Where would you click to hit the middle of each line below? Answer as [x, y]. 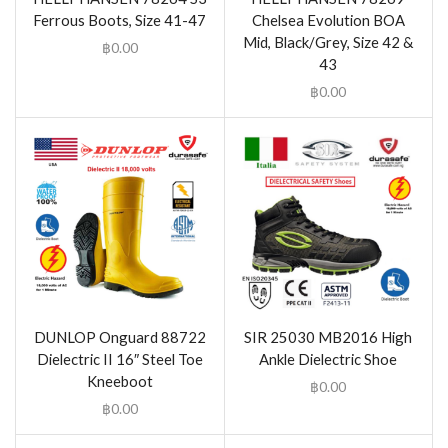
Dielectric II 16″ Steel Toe [119, 359]
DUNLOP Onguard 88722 [119, 337]
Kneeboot [119, 381]
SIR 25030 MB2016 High [328, 337]
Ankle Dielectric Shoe [328, 359]
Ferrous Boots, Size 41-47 [120, 19]
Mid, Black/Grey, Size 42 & [328, 41]
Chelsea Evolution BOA [328, 19]
